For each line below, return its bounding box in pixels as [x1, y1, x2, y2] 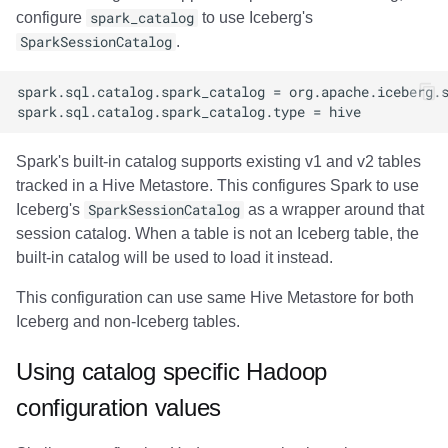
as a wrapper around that [244, 200, 424, 218]
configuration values [16, 393, 222, 421]
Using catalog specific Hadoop [16, 357, 328, 385]
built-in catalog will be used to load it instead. [16, 248, 333, 266]
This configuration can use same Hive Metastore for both [16, 288, 414, 306]
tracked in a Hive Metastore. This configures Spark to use [16, 176, 419, 194]
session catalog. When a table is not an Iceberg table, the [16, 224, 419, 242]
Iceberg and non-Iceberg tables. [16, 312, 240, 330]
